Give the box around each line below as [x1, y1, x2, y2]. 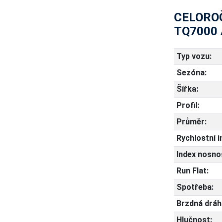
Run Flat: [176, 166, 209, 175]
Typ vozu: [176, 52, 212, 61]
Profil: [176, 101, 199, 110]
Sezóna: [176, 68, 207, 77]
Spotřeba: [176, 182, 214, 192]
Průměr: [176, 117, 207, 126]
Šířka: [176, 84, 198, 94]
